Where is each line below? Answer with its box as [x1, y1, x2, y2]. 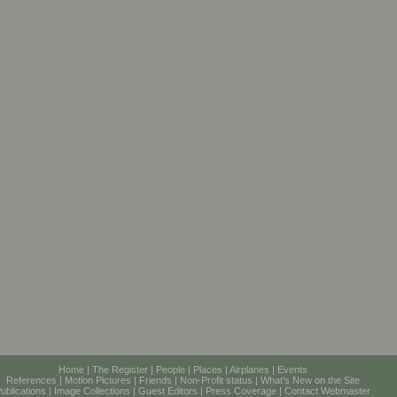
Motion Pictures [64, 375, 131, 385]
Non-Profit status [179, 375, 253, 385]
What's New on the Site [260, 375, 360, 385]
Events [276, 364, 307, 375]
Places [192, 364, 222, 375]
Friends [138, 375, 172, 385]
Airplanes [229, 364, 269, 375]
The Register [91, 364, 148, 375]
